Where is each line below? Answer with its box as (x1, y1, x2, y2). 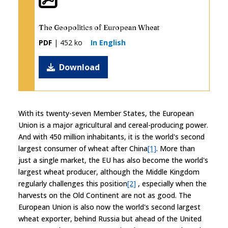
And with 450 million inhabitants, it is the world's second (18, 131, 205, 141)
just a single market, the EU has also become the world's (18, 155, 208, 165)
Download (59, 61, 100, 73)
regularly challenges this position (18, 178, 127, 188)
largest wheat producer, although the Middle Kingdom (18, 166, 199, 177)
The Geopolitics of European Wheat (39, 22, 159, 32)
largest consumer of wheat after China (18, 143, 148, 153)
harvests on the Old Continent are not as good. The (18, 190, 191, 200)
